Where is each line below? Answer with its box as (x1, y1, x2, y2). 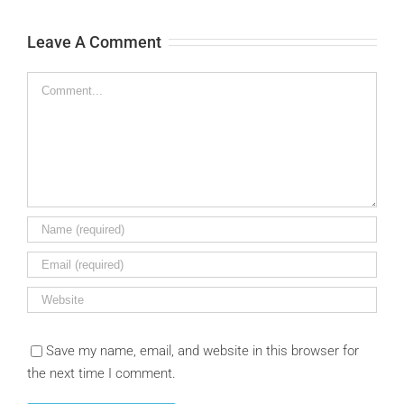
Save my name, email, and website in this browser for (45, 342, 359, 359)
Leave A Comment (27, 32, 161, 51)
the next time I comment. (27, 364, 176, 381)
